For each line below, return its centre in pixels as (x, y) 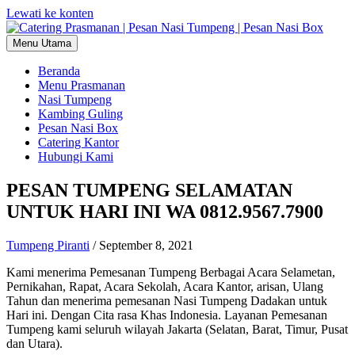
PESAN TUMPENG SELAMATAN (149, 190)
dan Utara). (34, 343)
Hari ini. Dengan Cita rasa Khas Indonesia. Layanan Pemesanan (167, 315)
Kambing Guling (80, 114)
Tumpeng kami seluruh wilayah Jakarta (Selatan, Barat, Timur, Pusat (177, 329)
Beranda (59, 71)
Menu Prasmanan (82, 85)
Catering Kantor (78, 142)
